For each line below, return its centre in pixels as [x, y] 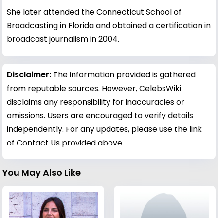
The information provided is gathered [124, 74]
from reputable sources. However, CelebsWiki [94, 88]
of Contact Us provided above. [65, 143]
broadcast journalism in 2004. [63, 39]
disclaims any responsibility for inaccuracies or [96, 102]
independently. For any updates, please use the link [104, 129]
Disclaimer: [30, 74]
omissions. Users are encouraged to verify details [100, 115]
